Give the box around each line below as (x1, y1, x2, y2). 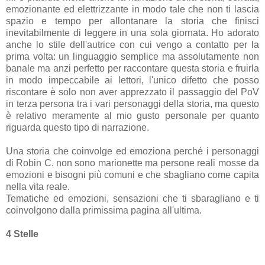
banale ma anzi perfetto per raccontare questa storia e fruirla (6, 63, 259, 73)
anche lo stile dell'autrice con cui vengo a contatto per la (6, 39, 259, 50)
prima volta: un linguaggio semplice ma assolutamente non (6, 51, 259, 62)
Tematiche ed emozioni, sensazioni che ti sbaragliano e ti (6, 193, 259, 203)
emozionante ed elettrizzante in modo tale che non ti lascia (6, 4, 259, 14)
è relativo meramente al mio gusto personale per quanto (6, 110, 259, 121)
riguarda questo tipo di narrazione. (6, 122, 149, 132)
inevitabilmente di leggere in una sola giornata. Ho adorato (6, 27, 259, 38)
